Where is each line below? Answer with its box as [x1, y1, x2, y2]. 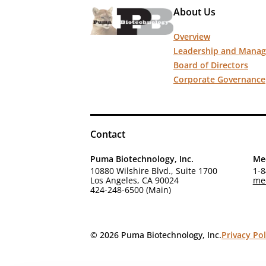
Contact [90, 128, 125, 141]
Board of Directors [173, 59, 248, 71]
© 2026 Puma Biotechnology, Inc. [90, 229, 221, 240]
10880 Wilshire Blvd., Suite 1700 [90, 165, 217, 176]
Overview [173, 31, 210, 42]
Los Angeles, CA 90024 [90, 175, 179, 186]
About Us [173, 5, 216, 18]
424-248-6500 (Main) [90, 184, 171, 195]
